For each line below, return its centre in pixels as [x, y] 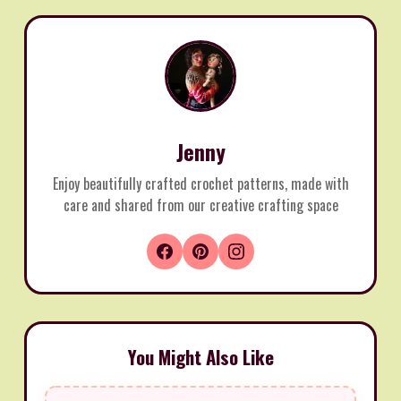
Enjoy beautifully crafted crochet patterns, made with [200, 183]
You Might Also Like [200, 356]
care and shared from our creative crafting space [200, 205]
